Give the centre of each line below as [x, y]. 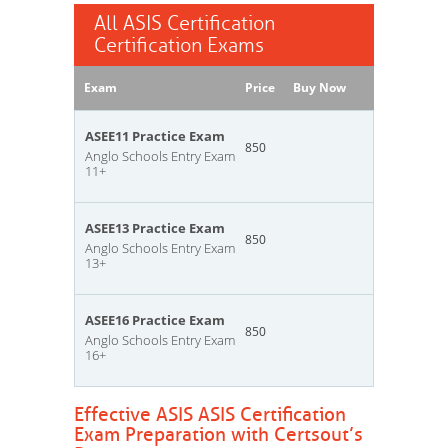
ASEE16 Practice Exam [155, 320]
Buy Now [319, 87]
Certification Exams [179, 45]
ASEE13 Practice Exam [155, 228]
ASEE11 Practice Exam [155, 136]
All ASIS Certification [184, 23]
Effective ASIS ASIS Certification [210, 415]
